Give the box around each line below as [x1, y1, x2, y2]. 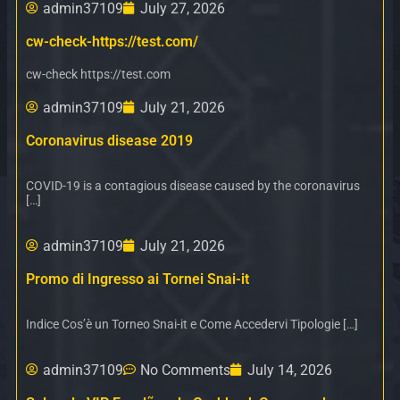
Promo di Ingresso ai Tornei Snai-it [26, 270, 249, 287]
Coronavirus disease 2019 [26, 131, 193, 149]
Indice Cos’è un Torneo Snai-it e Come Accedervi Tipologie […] [26, 316, 358, 331]
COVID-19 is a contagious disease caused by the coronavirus [26, 178, 360, 193]
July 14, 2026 [247, 361, 332, 379]
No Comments [140, 361, 230, 379]
